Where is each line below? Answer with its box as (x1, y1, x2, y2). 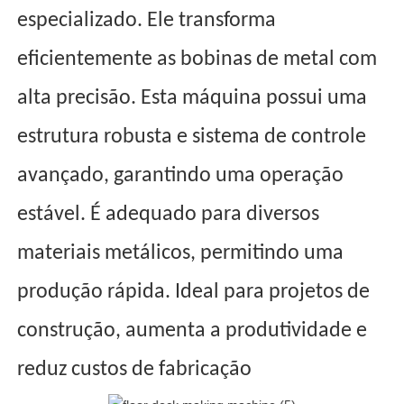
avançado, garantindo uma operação (17, 165, 344, 188)
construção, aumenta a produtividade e (17, 320, 368, 343)
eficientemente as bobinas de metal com (17, 49, 378, 71)
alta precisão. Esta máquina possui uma (17, 87, 368, 110)
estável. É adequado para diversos (17, 204, 320, 226)
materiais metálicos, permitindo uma (17, 243, 344, 265)
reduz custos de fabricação (17, 359, 257, 381)
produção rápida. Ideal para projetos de (17, 281, 371, 304)
